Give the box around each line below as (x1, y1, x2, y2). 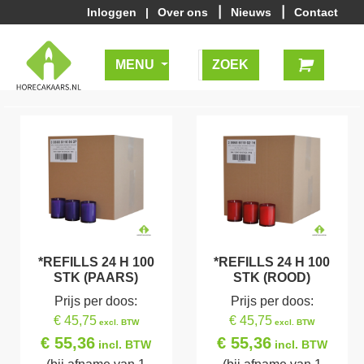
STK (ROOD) (233, 270, 311, 284)
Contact (288, 6, 344, 19)
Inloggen (87, 6, 143, 19)
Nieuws (224, 6, 281, 19)
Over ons (151, 6, 218, 19)
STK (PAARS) (54, 270, 139, 284)
